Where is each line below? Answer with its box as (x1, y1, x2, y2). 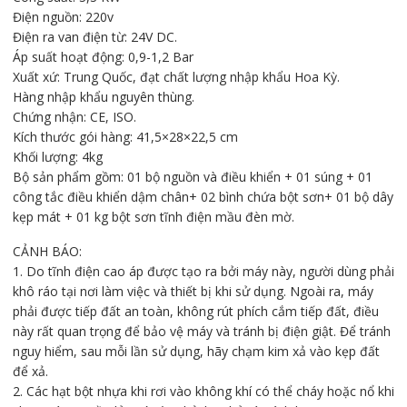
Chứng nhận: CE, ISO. (12, 108, 136, 126)
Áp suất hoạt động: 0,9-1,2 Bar (12, 48, 194, 66)
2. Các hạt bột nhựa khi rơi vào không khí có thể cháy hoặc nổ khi (12, 382, 394, 401)
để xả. (12, 362, 48, 381)
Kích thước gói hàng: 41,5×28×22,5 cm (12, 128, 238, 146)
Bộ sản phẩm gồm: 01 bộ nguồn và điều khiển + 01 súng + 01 (12, 168, 372, 186)
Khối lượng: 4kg (12, 148, 103, 166)
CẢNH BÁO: (12, 243, 82, 261)
